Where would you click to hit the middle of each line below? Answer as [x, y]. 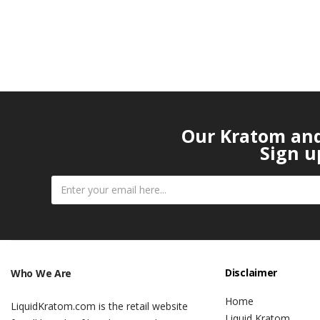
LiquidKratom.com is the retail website [99, 306]
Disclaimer [251, 272]
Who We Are [41, 273]
